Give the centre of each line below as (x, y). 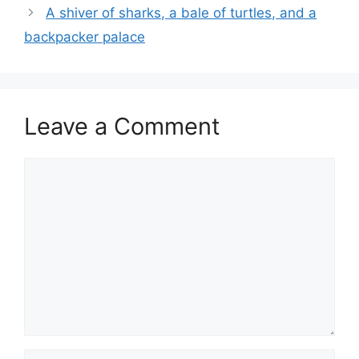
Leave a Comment (122, 126)
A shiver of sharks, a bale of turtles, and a (182, 12)
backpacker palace (85, 36)
